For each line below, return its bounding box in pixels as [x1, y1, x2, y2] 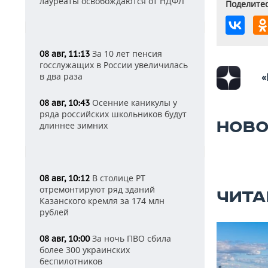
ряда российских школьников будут [39, 108, 187, 120]
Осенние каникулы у [90, 97, 177, 108]
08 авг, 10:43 [39, 98, 90, 108]
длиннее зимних [39, 120, 108, 131]
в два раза [39, 71, 83, 82]
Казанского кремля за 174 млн [39, 195, 165, 206]
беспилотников [39, 255, 102, 267]
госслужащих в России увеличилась [39, 59, 188, 71]
